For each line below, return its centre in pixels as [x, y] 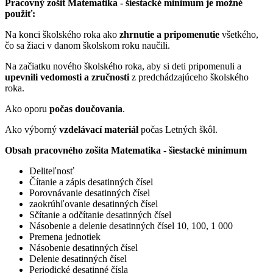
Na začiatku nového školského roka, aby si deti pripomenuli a [123, 66]
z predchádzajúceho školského [189, 77]
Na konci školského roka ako [62, 34]
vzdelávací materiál [99, 129]
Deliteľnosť [52, 171]
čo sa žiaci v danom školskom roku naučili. [87, 45]
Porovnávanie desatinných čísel [90, 193]
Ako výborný [32, 129]
